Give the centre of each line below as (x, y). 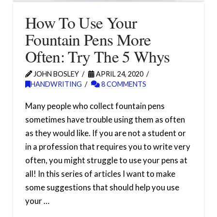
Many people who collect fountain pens (95, 106)
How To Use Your (81, 22)
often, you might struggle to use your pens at (106, 160)
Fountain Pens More (88, 39)
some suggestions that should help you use (102, 187)
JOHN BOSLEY (55, 74)
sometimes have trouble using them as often (105, 119)
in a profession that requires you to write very (108, 146)
